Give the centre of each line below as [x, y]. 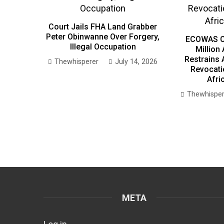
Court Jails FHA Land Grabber [103, 26]
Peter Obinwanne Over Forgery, [103, 36]
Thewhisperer [77, 61]
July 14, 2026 [136, 61]
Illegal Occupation [103, 46]
